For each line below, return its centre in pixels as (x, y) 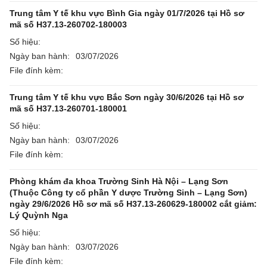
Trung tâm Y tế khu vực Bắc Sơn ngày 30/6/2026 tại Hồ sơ (127, 97)
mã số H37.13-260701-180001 (68, 108)
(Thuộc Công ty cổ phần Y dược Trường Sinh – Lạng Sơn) (128, 193)
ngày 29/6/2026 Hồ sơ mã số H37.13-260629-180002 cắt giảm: (133, 204)
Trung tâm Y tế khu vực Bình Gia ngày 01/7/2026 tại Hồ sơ (127, 13)
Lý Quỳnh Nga (39, 215)
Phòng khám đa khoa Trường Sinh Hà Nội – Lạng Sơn (119, 181)
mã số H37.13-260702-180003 (68, 24)
